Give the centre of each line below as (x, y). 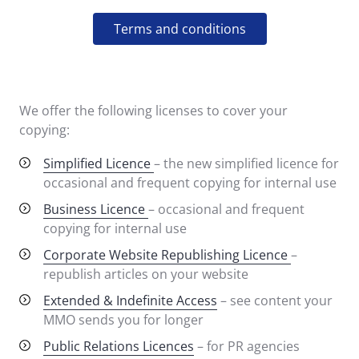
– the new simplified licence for (159, 163)
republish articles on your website (146, 274)
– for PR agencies (247, 346)
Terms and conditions (179, 28)
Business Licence (96, 209)
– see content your (275, 300)
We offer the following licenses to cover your (153, 110)
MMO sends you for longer (123, 319)
